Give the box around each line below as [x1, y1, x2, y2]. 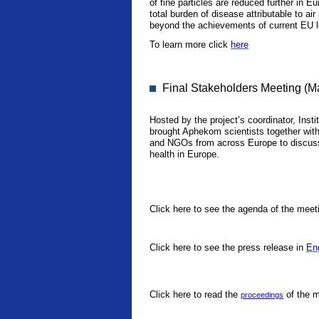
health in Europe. [150, 149, 219, 159]
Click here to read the [150, 289, 241, 300]
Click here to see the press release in [150, 242, 306, 253]
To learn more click [150, 39, 231, 50]
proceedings [241, 291, 283, 299]
